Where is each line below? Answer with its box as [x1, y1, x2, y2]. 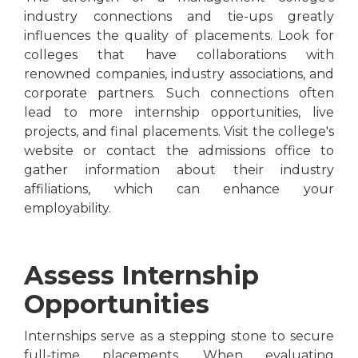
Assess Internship [24, 260, 259, 292]
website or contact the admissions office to [24, 143, 334, 159]
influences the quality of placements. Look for [24, 28, 334, 44]
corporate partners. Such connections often [24, 86, 334, 101]
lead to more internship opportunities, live [24, 105, 334, 121]
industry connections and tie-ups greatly [24, 9, 334, 25]
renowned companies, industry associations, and [24, 66, 334, 82]
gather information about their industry [24, 162, 334, 178]
